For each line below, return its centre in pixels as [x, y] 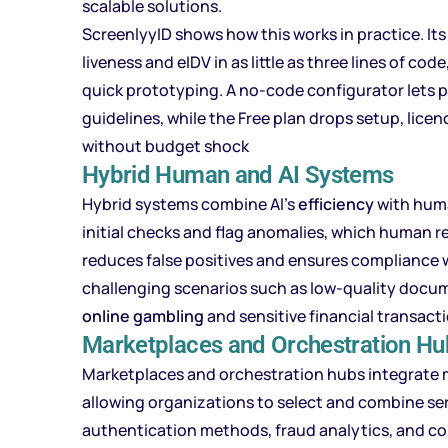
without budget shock [165, 146]
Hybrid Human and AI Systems [238, 175]
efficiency [336, 204]
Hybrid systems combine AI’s [190, 204]
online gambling [143, 316]
